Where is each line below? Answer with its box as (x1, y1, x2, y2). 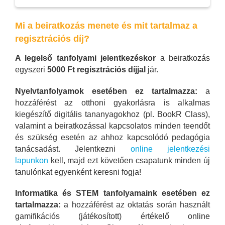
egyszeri (15, 65, 47, 74)
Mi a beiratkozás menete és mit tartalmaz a (15, 21, 197, 31)
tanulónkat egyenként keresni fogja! (15, 167, 141, 176)
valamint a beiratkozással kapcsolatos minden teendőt (15, 121, 210, 130)
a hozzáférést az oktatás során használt (61, 200, 210, 209)
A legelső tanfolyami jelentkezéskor (15, 54, 156, 63)
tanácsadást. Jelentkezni (15, 144, 131, 153)
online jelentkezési (130, 144, 210, 153)
